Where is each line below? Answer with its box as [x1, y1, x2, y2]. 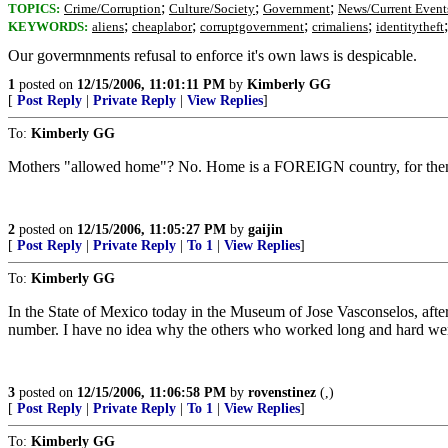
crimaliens [312, 19, 368, 34]
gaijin [248, 222, 283, 237]
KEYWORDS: [8, 19, 88, 34]
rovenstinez [248, 385, 316, 400]
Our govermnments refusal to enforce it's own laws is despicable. [8, 47, 417, 64]
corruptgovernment [200, 19, 304, 34]
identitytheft [376, 19, 444, 34]
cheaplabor [132, 19, 192, 34]
